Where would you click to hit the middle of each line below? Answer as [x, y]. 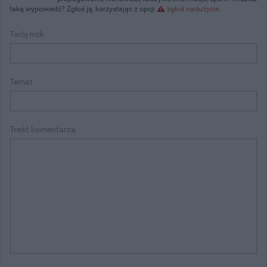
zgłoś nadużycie [193, 9]
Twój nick [27, 34]
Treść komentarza [43, 129]
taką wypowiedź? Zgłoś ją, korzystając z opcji [83, 9]
